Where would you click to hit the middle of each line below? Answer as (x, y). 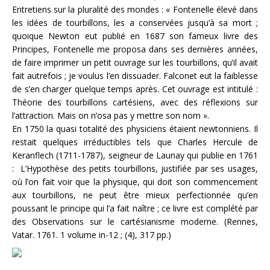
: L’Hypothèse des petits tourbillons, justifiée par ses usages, (135, 168)
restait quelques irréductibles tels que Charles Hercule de (135, 142)
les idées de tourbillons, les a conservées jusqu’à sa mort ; (135, 23)
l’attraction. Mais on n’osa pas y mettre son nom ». (111, 115)
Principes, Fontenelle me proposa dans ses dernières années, (135, 49)
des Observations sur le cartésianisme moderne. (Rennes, (135, 221)
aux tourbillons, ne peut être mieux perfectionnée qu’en (135, 195)
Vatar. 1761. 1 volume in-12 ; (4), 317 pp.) (92, 235)
